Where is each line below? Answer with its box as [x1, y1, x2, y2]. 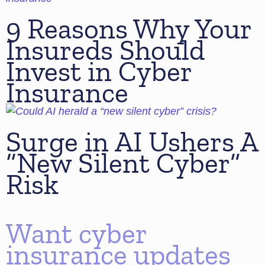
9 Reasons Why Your [6, 12, 251, 46]
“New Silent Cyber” [6, 146, 240, 180]
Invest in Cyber [6, 54, 192, 89]
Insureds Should [6, 33, 205, 67]
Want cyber [6, 216, 147, 251]
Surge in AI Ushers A [6, 125, 257, 159]
